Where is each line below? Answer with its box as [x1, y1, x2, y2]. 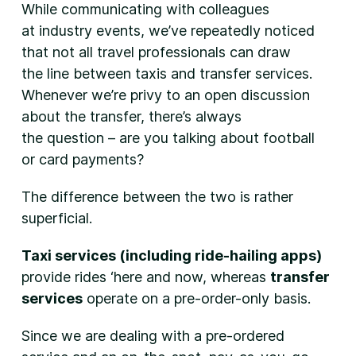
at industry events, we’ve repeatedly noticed [21, 22, 315, 39]
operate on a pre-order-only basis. [82, 290, 311, 307]
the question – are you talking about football [21, 130, 315, 146]
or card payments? [21, 151, 144, 168]
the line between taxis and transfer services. [21, 65, 312, 82]
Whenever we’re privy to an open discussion [21, 87, 310, 103]
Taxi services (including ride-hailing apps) [21, 247, 322, 264]
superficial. [21, 210, 92, 226]
